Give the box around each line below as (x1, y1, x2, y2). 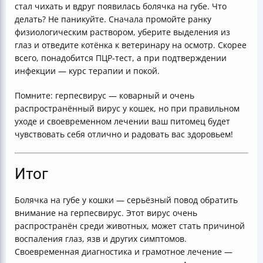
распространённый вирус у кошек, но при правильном (15, 103, 240, 114)
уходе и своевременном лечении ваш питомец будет (15, 116, 230, 127)
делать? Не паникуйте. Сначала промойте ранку (15, 14, 211, 25)
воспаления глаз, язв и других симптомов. (15, 233, 187, 244)
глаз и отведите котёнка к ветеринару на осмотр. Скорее (15, 39, 247, 50)
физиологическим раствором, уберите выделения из (15, 26, 230, 38)
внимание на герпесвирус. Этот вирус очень (15, 207, 197, 218)
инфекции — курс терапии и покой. (15, 65, 160, 76)
